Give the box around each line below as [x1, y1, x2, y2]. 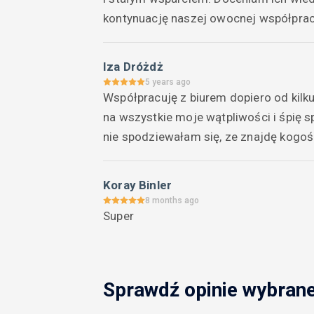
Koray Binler [103, 177, 172, 192]
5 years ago [145, 76, 191, 87]
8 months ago [145, 195, 199, 205]
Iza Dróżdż [103, 59, 163, 74]
